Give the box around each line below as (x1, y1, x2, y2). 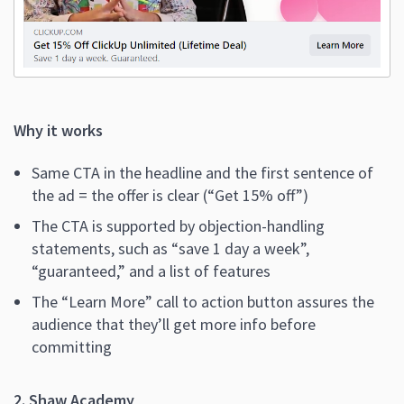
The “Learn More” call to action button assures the (32, 291, 374, 313)
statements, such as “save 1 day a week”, (32, 238, 309, 260)
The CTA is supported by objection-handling (32, 216, 325, 237)
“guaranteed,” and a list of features (32, 261, 271, 282)
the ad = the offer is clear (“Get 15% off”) (32, 185, 308, 207)
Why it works (14, 120, 103, 142)
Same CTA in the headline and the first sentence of (32, 162, 373, 184)
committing (32, 336, 112, 358)
